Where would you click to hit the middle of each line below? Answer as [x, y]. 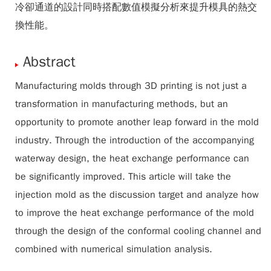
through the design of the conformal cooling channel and [138, 231]
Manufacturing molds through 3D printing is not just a [131, 86]
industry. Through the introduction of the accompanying [135, 140]
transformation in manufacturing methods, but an [122, 104]
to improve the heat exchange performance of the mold [135, 213]
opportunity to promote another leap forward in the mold [137, 122]
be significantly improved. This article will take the [123, 177]
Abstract [49, 62]
